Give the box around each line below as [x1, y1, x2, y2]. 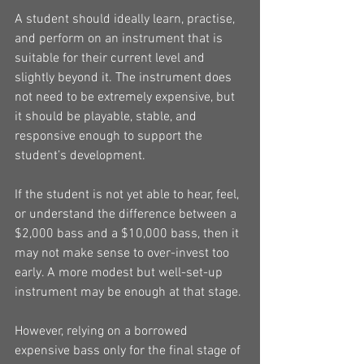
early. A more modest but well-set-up [15, 265, 226, 281]
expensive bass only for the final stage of [15, 343, 244, 359]
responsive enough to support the [15, 128, 206, 145]
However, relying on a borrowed [15, 323, 191, 340]
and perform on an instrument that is [15, 31, 226, 47]
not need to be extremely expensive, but [15, 89, 238, 106]
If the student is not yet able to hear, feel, [15, 187, 242, 203]
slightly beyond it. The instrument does [15, 70, 235, 86]
